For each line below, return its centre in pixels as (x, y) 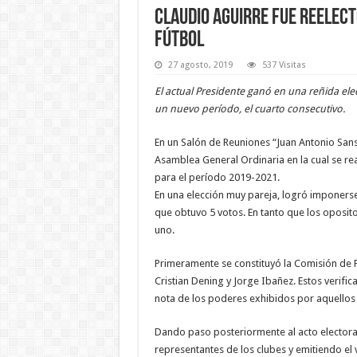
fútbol (179, 40)
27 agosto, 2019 (200, 65)
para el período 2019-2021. (217, 177)
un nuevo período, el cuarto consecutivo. (249, 108)
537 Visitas (284, 65)
